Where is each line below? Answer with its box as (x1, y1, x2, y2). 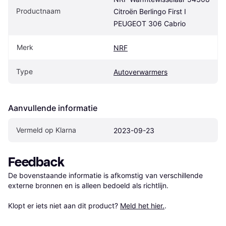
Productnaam (16, 6, 61, 15)
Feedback (8, 154, 65, 170)
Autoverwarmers (114, 67, 167, 76)
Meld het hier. (120, 201, 164, 210)
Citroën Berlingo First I (114, 7, 186, 16)
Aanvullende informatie (8, 102, 97, 113)
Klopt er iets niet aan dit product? (8, 201, 120, 210)
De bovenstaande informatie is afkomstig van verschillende (8, 171, 203, 180)
